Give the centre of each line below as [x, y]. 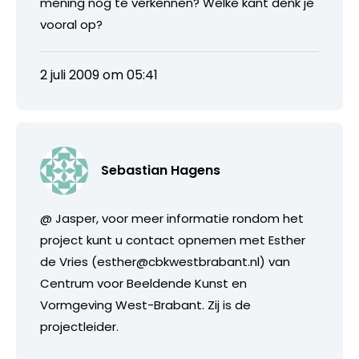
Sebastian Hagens [161, 170]
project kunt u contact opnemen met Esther [173, 240]
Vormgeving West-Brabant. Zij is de [145, 305]
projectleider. [79, 326]
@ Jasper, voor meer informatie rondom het [172, 218]
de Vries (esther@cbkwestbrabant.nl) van [165, 261]
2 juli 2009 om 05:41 [99, 75]
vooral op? [71, 24]
